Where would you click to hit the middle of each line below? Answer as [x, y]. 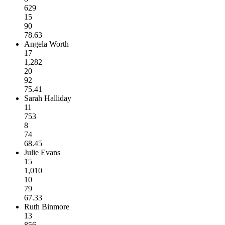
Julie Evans [42, 152]
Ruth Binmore [47, 206]
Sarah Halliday [48, 98]
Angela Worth [46, 44]
